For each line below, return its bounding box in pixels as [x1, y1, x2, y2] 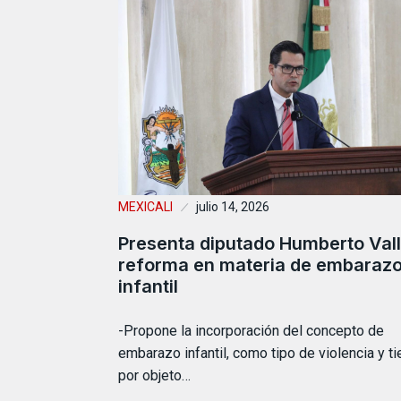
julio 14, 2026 [196, 199, 269, 214]
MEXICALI [118, 199, 173, 214]
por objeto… [118, 366, 191, 384]
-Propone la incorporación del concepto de [118, 321, 384, 339]
